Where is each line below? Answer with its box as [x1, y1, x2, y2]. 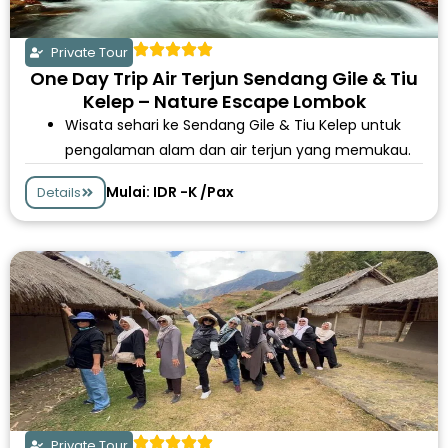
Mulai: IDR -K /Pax [106, 182, 234, 202]
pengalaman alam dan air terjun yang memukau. [65, 140, 411, 160]
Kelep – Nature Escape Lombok [82, 89, 366, 114]
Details [37, 183, 81, 202]
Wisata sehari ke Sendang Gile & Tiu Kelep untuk [65, 115, 401, 135]
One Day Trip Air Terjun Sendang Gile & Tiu [30, 66, 418, 91]
